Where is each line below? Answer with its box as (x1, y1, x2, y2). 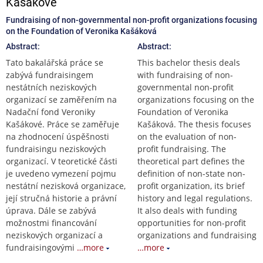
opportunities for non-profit (137, 217, 246, 228)
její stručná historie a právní (6, 192, 117, 204)
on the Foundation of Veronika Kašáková (6, 26, 157, 36)
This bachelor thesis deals (137, 56, 240, 68)
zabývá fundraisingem (6, 69, 93, 80)
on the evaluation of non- (137, 130, 237, 142)
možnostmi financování (6, 217, 97, 228)
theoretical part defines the (137, 155, 245, 167)
